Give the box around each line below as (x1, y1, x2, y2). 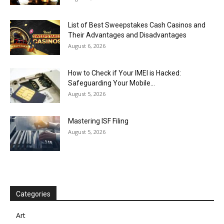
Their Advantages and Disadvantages (68, 30, 186, 39)
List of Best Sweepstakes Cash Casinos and (68, 20, 205, 29)
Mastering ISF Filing (68, 116, 128, 125)
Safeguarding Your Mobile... (68, 78, 155, 87)
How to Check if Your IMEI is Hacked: (68, 68, 181, 77)
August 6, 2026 (68, 41, 105, 49)
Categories (16, 189, 50, 198)
